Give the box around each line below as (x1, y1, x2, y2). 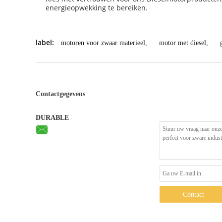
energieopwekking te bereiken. (46, 3, 148, 12)
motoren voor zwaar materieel (61, 39, 145, 47)
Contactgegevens (36, 90, 85, 98)
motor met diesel (159, 39, 206, 47)
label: (36, 38, 54, 47)
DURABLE (36, 114, 69, 121)
